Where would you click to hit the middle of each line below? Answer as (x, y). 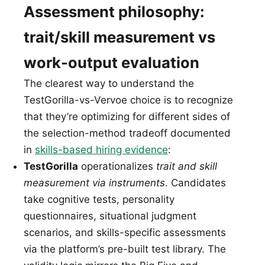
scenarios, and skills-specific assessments (125, 233)
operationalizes (117, 167)
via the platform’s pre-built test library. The (125, 249)
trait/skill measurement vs (119, 37)
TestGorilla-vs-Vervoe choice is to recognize (128, 100)
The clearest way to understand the (109, 84)
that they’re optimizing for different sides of (127, 117)
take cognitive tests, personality (99, 200)
